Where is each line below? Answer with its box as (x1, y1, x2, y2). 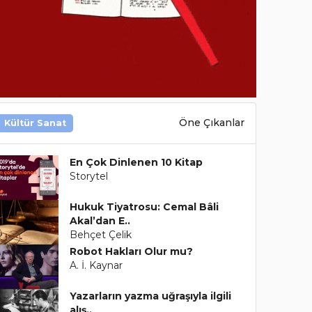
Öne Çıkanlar (178, 116, 244, 130)
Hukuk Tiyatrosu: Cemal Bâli (70, 200, 219, 213)
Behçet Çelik (70, 228, 132, 241)
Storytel (70, 169, 109, 182)
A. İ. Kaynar (70, 258, 123, 272)
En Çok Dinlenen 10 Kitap (70, 155, 203, 169)
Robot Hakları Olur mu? (70, 244, 194, 258)
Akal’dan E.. (70, 214, 131, 227)
